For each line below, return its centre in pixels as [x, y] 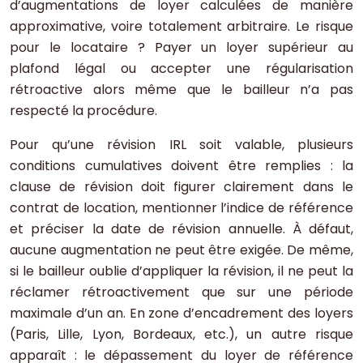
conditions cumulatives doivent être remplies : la [181, 166]
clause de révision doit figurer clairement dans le [181, 187]
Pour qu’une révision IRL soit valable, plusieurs [181, 145]
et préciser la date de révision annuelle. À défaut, [181, 229]
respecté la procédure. [83, 111]
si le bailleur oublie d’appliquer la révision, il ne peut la [181, 271]
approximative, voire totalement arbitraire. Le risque [181, 27]
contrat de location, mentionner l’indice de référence [181, 208]
